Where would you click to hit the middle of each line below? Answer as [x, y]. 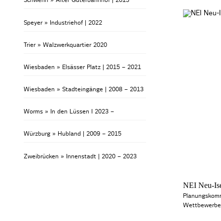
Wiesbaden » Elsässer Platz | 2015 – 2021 [83, 67]
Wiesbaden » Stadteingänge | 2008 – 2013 [84, 90]
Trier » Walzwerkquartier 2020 [66, 45]
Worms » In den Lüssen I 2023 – [69, 112]
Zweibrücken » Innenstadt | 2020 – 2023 [80, 156]
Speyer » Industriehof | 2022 [63, 22]
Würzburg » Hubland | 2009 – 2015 [73, 134]
